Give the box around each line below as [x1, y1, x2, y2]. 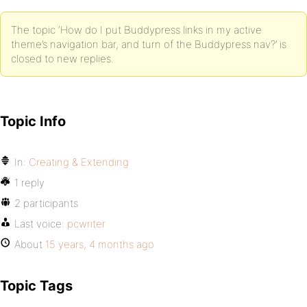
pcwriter [67, 217, 106, 230]
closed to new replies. [11, 52, 114, 65]
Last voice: [14, 217, 67, 230]
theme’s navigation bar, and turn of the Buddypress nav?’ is [11, 38, 286, 51]
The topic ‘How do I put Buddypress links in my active [11, 23, 262, 36]
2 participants [14, 197, 78, 210]
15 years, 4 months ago [45, 238, 154, 251]
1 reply [14, 176, 45, 189]
